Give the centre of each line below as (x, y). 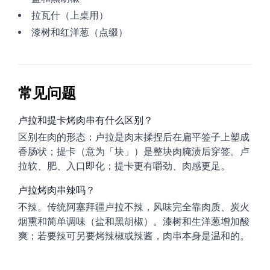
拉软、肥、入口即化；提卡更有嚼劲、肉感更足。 (124, 166)
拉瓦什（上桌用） (70, 15)
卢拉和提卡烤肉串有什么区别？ (86, 120)
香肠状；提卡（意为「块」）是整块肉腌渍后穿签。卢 (134, 152)
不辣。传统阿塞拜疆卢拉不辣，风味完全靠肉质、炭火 (134, 207)
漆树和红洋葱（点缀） (80, 32)
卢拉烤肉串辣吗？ (57, 190)
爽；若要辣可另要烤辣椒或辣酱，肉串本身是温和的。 (134, 236)
